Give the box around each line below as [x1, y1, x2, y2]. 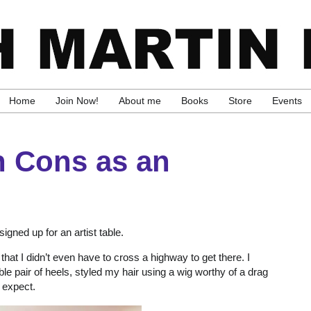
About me [119, 95, 161, 107]
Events [272, 95, 302, 107]
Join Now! [56, 95, 99, 107]
